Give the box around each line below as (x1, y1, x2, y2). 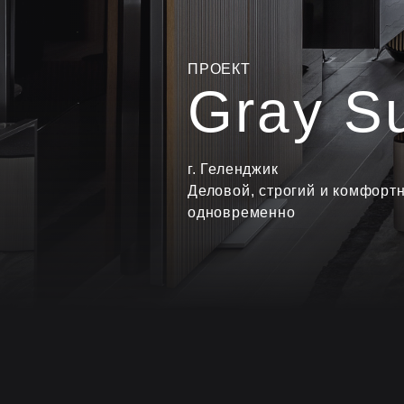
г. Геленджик (188, 161, 279, 177)
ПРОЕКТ (188, 61, 251, 77)
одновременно (188, 205, 296, 220)
